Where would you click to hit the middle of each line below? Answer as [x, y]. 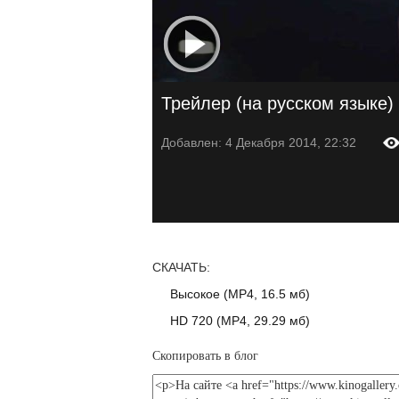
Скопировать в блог [205, 356]
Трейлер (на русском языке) [277, 103]
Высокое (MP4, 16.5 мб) [240, 294]
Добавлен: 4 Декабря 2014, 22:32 [258, 142]
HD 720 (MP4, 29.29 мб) [240, 321]
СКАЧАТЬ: [181, 267]
